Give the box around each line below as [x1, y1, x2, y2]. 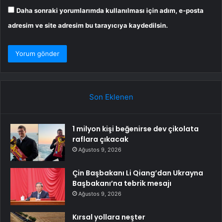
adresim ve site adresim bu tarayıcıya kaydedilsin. [8, 21, 168, 29]
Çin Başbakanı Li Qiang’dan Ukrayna [72, 167, 203, 178]
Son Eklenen [89, 92, 133, 102]
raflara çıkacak [72, 134, 128, 144]
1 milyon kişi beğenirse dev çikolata [72, 123, 199, 134]
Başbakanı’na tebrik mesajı [72, 178, 171, 188]
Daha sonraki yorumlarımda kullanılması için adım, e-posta [16, 6, 204, 14]
